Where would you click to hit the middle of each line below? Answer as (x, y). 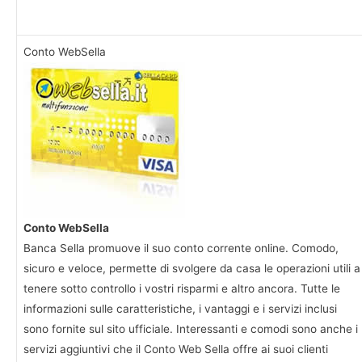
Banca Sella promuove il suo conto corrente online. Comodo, (181, 248)
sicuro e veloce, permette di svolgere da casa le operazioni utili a (192, 269)
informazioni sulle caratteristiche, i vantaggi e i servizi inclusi (180, 309)
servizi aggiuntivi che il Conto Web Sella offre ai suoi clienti (176, 349)
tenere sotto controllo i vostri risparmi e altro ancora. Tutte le (182, 289)
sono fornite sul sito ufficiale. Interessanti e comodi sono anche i (191, 329)
